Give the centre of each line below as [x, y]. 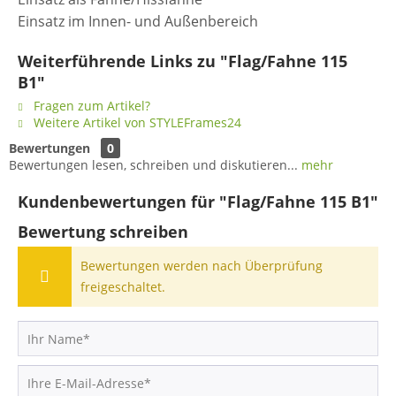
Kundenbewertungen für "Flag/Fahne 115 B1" [198, 202]
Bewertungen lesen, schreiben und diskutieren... [153, 165]
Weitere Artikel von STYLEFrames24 [136, 122]
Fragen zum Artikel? [90, 106]
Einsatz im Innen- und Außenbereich [138, 21]
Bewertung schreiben [103, 232]
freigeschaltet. [123, 287]
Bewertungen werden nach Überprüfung [202, 266]
